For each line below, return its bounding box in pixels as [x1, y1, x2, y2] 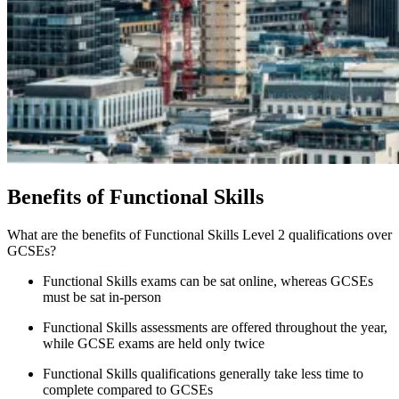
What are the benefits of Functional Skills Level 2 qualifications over [7, 226, 392, 242]
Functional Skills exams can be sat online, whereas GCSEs [43, 273, 373, 289]
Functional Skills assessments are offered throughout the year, [43, 319, 387, 335]
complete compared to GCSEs [43, 381, 213, 397]
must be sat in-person [43, 289, 161, 305]
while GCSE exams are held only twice [43, 335, 265, 351]
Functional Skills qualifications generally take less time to [43, 365, 363, 381]
